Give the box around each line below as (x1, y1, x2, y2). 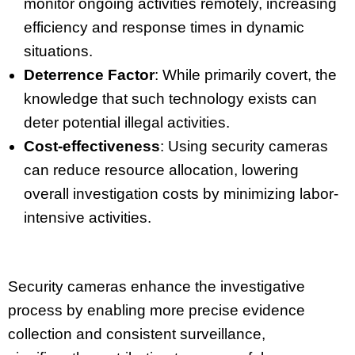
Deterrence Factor (24, 67, 155, 84)
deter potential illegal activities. (24, 114, 230, 132)
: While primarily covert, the (155, 67, 337, 84)
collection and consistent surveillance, (8, 325, 265, 342)
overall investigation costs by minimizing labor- (24, 185, 338, 203)
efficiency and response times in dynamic (24, 19, 304, 36)
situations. (24, 43, 93, 60)
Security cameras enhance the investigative (8, 277, 305, 295)
